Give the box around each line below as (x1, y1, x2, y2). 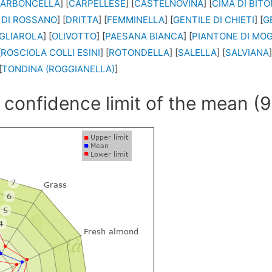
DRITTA (66, 14, 99, 26)
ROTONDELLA (109, 47, 170, 59)
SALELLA (178, 47, 217, 59)
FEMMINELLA (107, 14, 165, 26)
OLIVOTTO (52, 30, 97, 42)
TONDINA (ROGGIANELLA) (2, 63, 115, 75)
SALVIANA (225, 47, 270, 59)
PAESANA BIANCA (105, 30, 184, 42)
